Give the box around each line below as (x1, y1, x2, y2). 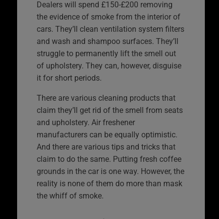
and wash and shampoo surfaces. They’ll (37, 36, 178, 46)
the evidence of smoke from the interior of (37, 12, 180, 22)
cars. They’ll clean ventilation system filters (37, 24, 184, 34)
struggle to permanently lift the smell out (37, 48, 176, 58)
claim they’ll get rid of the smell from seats (37, 105, 183, 115)
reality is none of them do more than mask (37, 178, 182, 188)
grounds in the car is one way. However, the (37, 166, 184, 176)
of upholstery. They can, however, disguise (37, 61, 181, 70)
